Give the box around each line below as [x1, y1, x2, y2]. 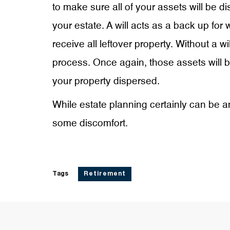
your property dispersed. [52, 76, 160, 86]
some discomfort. [52, 119, 128, 128]
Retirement [84, 171, 126, 177]
